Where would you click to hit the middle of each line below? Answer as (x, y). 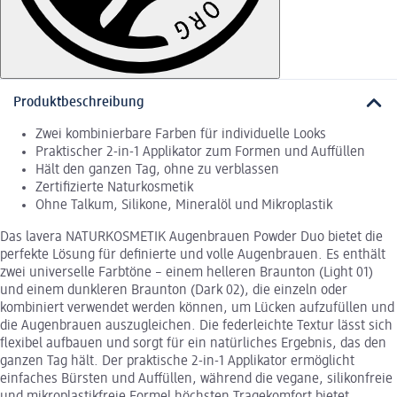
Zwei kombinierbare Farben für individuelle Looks (181, 135)
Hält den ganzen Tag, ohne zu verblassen (157, 171)
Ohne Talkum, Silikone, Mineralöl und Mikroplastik (184, 206)
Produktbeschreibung (79, 103)
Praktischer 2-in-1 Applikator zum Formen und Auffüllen (200, 153)
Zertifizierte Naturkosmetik (114, 188)
